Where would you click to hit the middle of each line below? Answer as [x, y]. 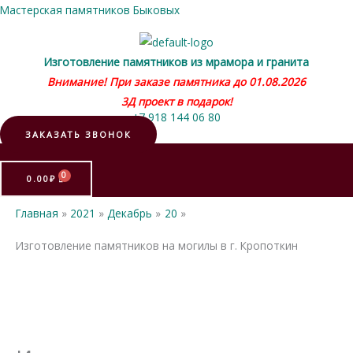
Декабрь [130, 213]
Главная [37, 213]
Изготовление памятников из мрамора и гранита [176, 61]
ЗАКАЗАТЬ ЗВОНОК [78, 134]
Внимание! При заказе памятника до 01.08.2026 [176, 81]
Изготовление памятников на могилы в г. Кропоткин [157, 245]
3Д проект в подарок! [176, 101]
